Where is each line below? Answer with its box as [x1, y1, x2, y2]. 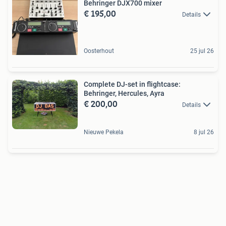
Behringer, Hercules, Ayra [84, 89, 164, 97]
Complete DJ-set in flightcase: [84, 80, 181, 88]
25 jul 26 [190, 47, 214, 54]
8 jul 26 [194, 129, 214, 136]
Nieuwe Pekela [84, 129, 124, 136]
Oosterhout [84, 47, 114, 54]
